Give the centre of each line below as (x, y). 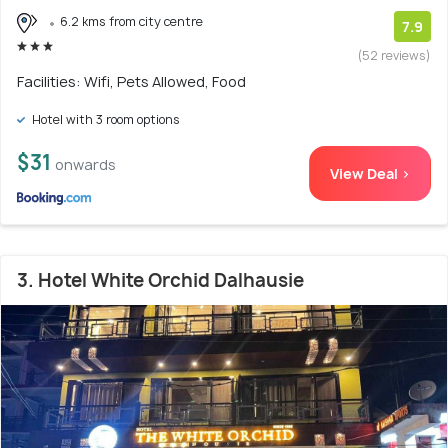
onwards (85, 164)
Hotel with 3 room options (104, 119)
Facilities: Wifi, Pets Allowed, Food (131, 81)
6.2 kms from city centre (131, 21)
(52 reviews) (394, 55)
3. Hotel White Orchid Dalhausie (160, 280)
